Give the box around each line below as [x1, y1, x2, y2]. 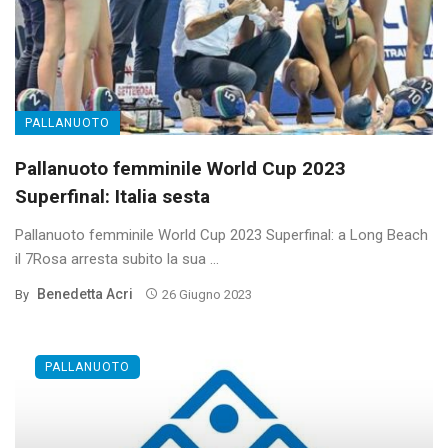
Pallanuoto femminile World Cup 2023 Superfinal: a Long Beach [15, 225, 428, 244]
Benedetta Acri [37, 285, 133, 302]
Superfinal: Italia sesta [15, 184, 210, 208]
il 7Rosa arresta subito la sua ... [15, 249, 219, 268]
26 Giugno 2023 [161, 286, 252, 302]
